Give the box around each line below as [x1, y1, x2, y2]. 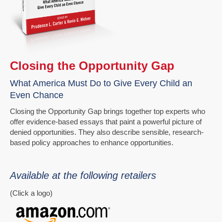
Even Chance [10, 90, 63, 101]
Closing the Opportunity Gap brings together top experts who [10, 107, 205, 116]
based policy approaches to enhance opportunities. [10, 138, 173, 147]
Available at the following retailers [10, 170, 156, 181]
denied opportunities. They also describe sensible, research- [10, 128, 204, 137]
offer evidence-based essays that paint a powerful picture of [10, 117, 202, 126]
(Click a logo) [10, 189, 53, 198]
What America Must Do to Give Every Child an [10, 78, 192, 89]
